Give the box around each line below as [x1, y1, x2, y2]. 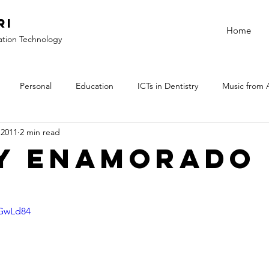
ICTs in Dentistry [138, 80, 198, 91]
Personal [20, 80, 52, 91]
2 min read [20, 126, 60, 138]
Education [76, 80, 113, 91]
